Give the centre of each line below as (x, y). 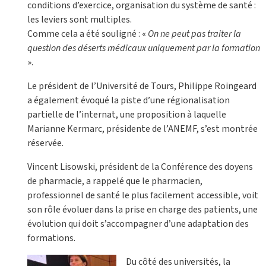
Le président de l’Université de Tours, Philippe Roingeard (142, 86)
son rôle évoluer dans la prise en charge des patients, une (142, 210)
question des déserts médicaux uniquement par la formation (144, 48)
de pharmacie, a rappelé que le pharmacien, (115, 181)
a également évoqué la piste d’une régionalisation (129, 101)
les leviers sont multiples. (80, 20)
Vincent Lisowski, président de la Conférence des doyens (140, 167)
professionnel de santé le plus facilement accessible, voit (143, 196)
